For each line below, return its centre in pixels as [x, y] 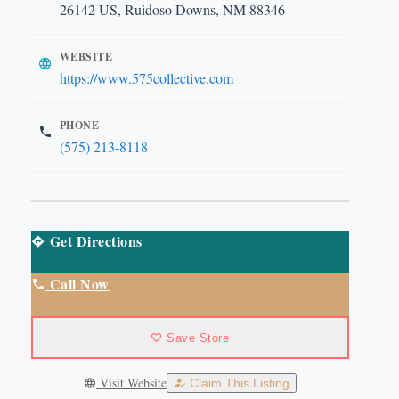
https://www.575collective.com [146, 78]
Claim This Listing [237, 383]
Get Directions [94, 241]
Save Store [196, 338]
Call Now [77, 284]
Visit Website [131, 383]
